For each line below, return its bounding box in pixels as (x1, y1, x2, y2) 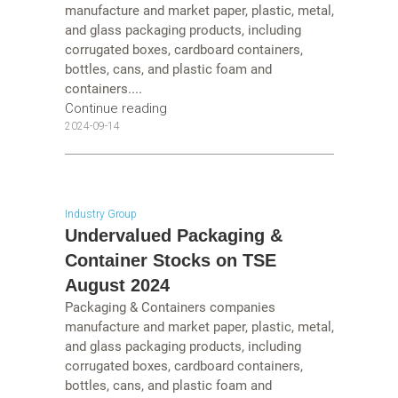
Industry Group (64, 208, 137, 221)
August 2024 (64, 275, 170, 296)
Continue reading (64, 99, 167, 116)
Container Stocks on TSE (64, 251, 276, 271)
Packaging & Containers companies (64, 299, 275, 316)
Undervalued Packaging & (64, 226, 283, 246)
